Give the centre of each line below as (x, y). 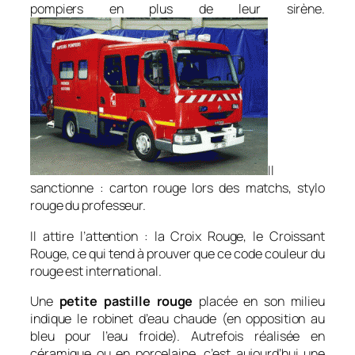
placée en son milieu (259, 301)
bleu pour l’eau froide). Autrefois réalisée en (177, 336)
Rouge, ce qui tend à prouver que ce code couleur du (177, 253)
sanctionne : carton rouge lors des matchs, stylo (177, 188)
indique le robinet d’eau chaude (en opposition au (177, 318)
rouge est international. (96, 271)
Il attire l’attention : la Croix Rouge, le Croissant (177, 236)
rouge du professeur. (88, 206)
